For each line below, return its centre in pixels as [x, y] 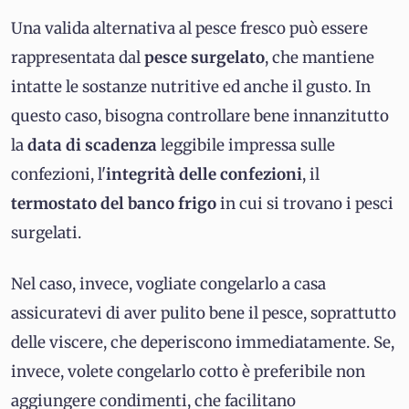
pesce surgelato [204, 58]
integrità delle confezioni [204, 175]
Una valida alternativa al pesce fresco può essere [189, 29]
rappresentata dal [78, 58]
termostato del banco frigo [115, 204]
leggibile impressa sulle [248, 146]
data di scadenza [94, 146]
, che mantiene [320, 58]
